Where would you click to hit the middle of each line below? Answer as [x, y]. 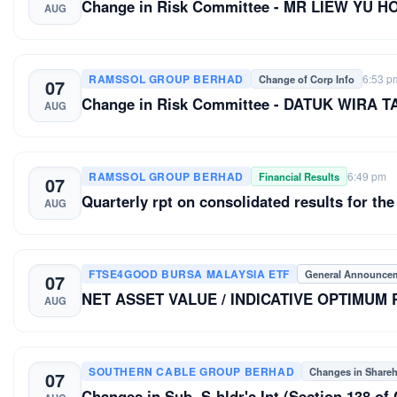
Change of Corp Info [307, 78]
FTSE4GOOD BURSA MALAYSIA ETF [189, 273]
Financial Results [299, 176]
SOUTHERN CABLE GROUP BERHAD [192, 371]
